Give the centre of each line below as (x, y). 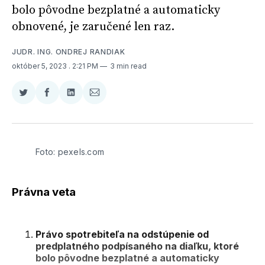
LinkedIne (92, 121)
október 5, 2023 (40, 66)
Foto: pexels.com (70, 151)
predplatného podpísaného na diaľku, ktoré (137, 246)
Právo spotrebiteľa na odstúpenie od (122, 235)
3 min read (128, 66)
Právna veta (44, 192)
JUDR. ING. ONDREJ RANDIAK (69, 51)
